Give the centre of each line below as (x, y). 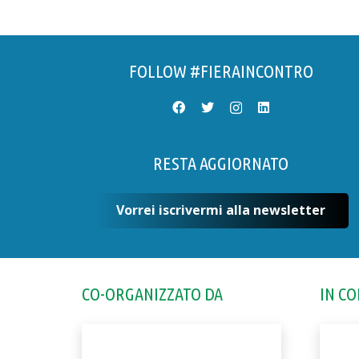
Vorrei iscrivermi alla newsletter (221, 210)
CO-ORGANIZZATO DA (152, 294)
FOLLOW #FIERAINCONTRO (221, 71)
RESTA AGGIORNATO (221, 163)
